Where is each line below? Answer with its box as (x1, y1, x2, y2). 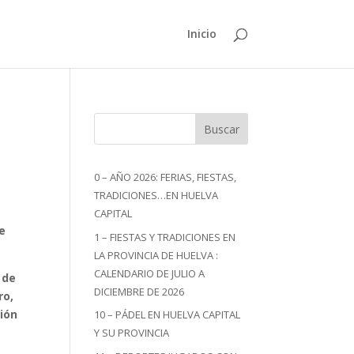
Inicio (186, 26, 217, 41)
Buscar (203, 121, 239, 137)
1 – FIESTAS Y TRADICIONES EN (94, 229, 236, 244)
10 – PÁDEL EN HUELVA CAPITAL (94, 307, 241, 322)
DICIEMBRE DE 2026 (94, 284, 185, 299)
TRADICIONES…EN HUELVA (94, 188, 219, 202)
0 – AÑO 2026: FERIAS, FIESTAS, (94, 170, 237, 184)
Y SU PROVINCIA (94, 326, 170, 340)
